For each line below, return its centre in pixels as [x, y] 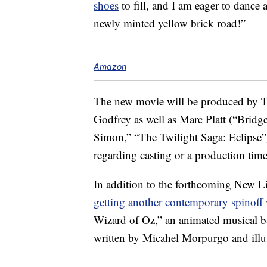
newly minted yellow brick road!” [170, 23]
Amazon [110, 67]
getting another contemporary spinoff [180, 202]
